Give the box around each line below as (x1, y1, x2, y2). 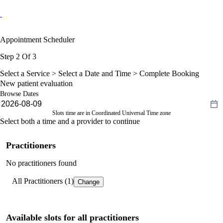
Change (78, 178, 100, 186)
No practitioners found (6, 158, 77, 167)
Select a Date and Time (58, 69, 131, 78)
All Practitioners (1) (12, 176, 74, 185)
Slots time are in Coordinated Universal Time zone (52, 109, 171, 116)
